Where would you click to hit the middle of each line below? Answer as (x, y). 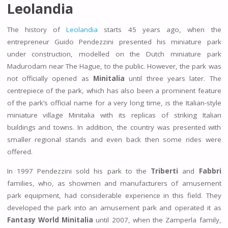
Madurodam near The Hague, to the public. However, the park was (114, 66)
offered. (20, 152)
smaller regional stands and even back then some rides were (114, 140)
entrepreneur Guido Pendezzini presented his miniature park (114, 42)
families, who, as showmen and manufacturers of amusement (114, 183)
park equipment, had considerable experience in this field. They (114, 195)
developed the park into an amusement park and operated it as (114, 207)
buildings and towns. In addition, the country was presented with (114, 127)
